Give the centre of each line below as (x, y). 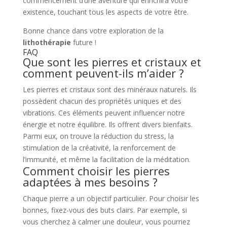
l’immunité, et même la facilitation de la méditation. (106, 159)
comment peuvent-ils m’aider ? (103, 73)
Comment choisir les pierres (96, 171)
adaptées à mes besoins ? (90, 182)
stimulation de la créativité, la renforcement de (99, 148)
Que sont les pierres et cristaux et (112, 62)
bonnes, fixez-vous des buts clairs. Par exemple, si (105, 210)
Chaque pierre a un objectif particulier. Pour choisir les (111, 198)
